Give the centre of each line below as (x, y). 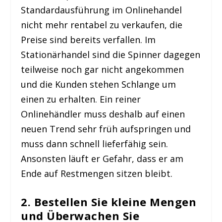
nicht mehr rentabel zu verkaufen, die (102, 25)
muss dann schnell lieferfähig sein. (95, 143)
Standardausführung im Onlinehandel (102, 10)
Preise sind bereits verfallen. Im (88, 39)
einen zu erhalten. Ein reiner (81, 99)
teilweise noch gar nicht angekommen (103, 69)
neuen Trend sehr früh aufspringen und (106, 129)
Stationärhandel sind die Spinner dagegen (111, 54)
